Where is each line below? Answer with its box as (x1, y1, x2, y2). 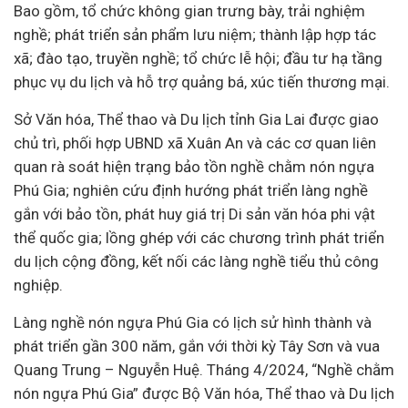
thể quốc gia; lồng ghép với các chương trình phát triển (14, 229, 384, 247)
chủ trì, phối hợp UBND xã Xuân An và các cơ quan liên (14, 134, 376, 152)
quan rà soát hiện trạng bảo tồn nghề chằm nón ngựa (14, 158, 374, 176)
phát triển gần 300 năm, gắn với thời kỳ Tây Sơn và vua (14, 337, 380, 355)
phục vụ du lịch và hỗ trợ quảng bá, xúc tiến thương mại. (14, 73, 390, 91)
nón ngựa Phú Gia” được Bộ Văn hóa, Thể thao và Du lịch (14, 384, 394, 403)
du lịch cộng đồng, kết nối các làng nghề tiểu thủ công (14, 252, 379, 270)
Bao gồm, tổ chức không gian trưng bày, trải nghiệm (14, 2, 365, 20)
